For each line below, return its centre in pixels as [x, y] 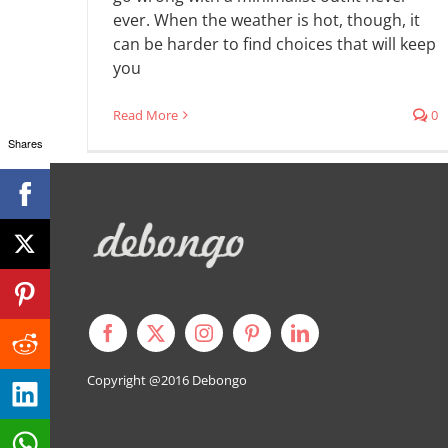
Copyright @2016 [139, 379]
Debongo [219, 379]
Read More [145, 114]
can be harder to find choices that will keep [274, 43]
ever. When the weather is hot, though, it [266, 19]
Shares [25, 143]
